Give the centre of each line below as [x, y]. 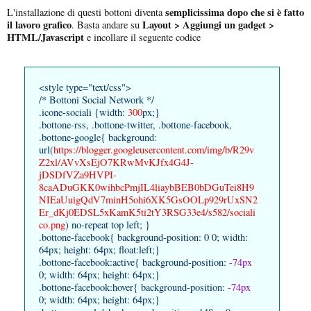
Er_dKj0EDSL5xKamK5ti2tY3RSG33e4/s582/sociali [147, 212]
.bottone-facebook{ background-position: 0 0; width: [143, 237]
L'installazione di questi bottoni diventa [86, 12]
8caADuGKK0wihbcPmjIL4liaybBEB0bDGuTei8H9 [146, 187]
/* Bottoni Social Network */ [96, 99]
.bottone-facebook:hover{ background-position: [133, 287]
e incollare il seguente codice [142, 37]
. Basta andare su [107, 24]
